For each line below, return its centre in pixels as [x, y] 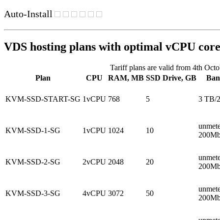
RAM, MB [126, 78]
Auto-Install [28, 14]
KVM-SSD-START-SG [43, 99]
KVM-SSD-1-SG [33, 130]
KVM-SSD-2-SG [33, 162]
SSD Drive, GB [171, 78]
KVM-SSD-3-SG [33, 193]
